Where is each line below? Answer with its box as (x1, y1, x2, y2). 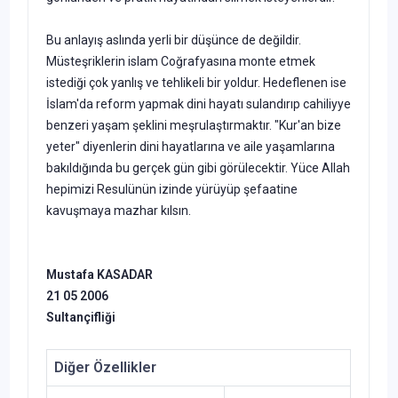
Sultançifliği (46, 309, 115, 324)
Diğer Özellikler (54, 358, 156, 376)
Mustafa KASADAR (46, 267, 153, 282)
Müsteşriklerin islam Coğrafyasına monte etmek (46, 53, 315, 68)
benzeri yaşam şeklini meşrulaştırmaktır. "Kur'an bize (46, 117, 341, 132)
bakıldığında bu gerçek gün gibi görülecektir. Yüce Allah (46, 160, 350, 175)
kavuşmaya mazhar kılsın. (46, 203, 191, 218)
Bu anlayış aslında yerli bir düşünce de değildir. (46, 32, 301, 47)
